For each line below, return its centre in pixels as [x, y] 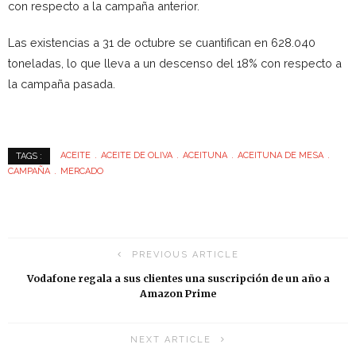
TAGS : [29, 156]
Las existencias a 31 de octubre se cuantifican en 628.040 [162, 42]
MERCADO [82, 171]
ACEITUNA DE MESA [281, 156]
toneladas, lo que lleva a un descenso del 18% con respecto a [175, 63]
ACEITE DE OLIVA [137, 156]
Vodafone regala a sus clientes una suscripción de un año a [178, 278]
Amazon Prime [178, 293]
